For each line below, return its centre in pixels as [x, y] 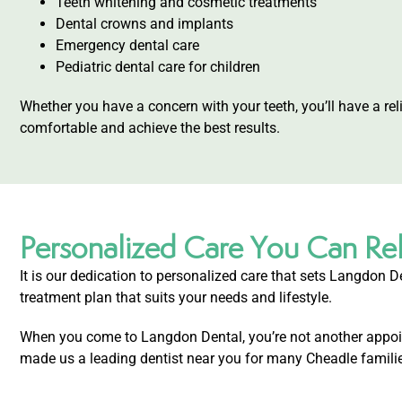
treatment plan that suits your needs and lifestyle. [176, 297]
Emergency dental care [127, 45]
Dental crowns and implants [144, 23]
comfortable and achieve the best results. [150, 127]
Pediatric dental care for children [158, 66]
